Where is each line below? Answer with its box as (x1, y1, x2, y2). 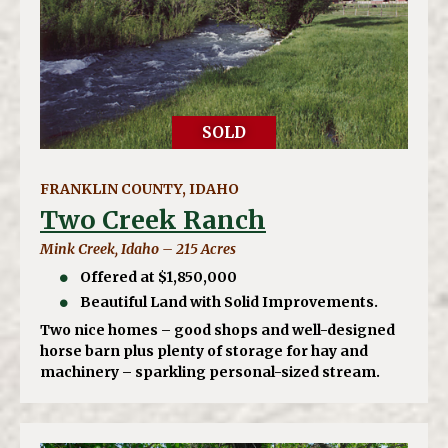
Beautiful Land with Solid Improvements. (80, 293, 379, 312)
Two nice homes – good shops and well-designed (40, 321, 395, 340)
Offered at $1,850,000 (80, 268, 238, 287)
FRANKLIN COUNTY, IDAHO (40, 180, 239, 199)
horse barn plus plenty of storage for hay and (40, 342, 368, 361)
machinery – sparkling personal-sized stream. (40, 363, 380, 382)
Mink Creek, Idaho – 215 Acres (40, 240, 236, 259)
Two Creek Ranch (40, 204, 266, 237)
